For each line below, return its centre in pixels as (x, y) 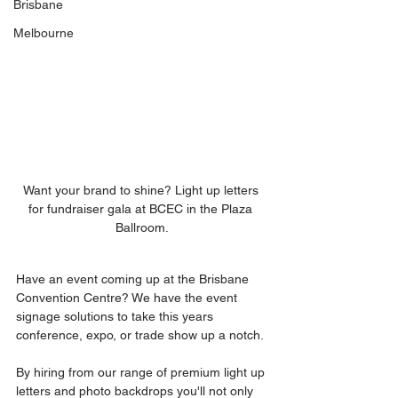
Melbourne (44, 33)
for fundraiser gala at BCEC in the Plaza (142, 208)
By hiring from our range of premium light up (142, 372)
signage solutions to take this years (116, 316)
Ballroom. (142, 227)
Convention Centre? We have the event (128, 297)
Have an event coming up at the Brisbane (134, 279)
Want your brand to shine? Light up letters (142, 190)
